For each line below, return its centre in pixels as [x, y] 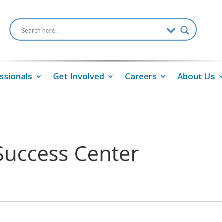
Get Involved [78, 76]
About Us [196, 76]
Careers [140, 76]
